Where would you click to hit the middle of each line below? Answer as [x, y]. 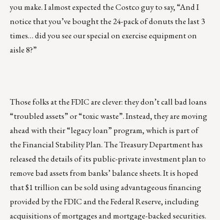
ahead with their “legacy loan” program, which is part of [104, 130]
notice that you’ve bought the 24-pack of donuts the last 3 [107, 21]
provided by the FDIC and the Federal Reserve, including [104, 202]
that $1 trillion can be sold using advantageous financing [106, 187]
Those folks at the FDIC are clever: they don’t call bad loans [108, 102]
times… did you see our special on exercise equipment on [103, 36]
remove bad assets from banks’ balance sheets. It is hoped [104, 173]
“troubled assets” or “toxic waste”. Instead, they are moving [109, 116]
